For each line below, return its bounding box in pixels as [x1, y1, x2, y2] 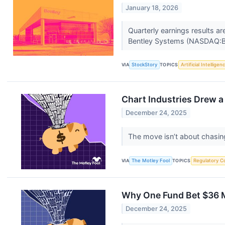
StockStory [132, 62, 158, 68]
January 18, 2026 [126, 4, 179, 12]
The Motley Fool [132, 158, 170, 164]
